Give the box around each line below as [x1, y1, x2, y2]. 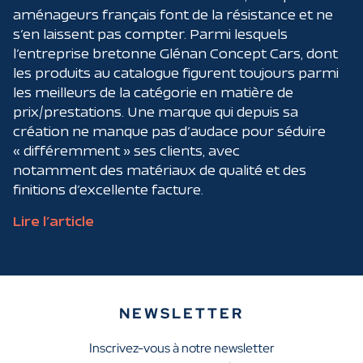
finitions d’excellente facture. [13, 181, 203, 198]
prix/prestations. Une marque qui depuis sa [13, 104, 298, 120]
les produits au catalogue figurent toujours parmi [13, 65, 339, 81]
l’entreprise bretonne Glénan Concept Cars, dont [13, 45, 338, 62]
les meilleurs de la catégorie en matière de [13, 84, 293, 100]
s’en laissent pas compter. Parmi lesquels [13, 26, 288, 42]
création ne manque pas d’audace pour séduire [13, 123, 326, 139]
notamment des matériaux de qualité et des [13, 162, 306, 178]
